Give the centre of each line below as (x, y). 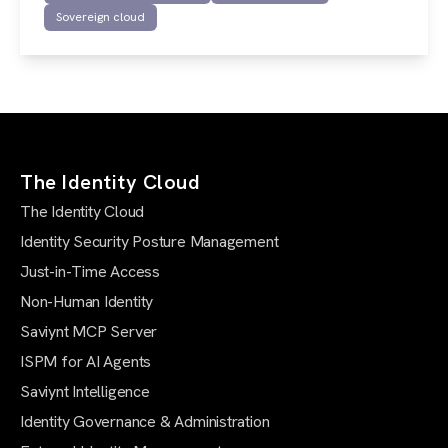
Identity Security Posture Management (149, 241)
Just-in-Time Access (90, 271)
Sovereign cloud (100, 17)
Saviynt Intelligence (85, 391)
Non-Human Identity (87, 301)
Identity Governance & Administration (145, 421)
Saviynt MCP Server (89, 331)
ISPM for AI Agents (86, 361)
